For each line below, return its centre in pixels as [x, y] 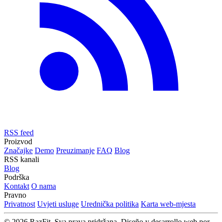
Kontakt [17, 186]
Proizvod [18, 141]
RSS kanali [22, 159]
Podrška [17, 177]
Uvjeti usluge [58, 204]
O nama [44, 186]
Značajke [18, 150]
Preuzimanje [75, 150]
